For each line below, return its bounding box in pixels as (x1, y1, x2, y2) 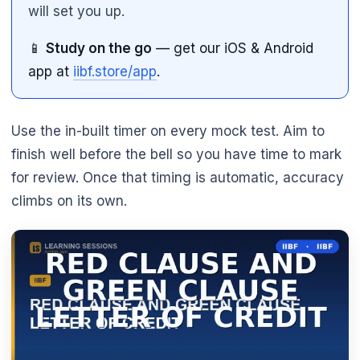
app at (28, 63, 73, 80)
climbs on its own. (11, 193, 127, 210)
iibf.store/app (73, 63, 157, 80)
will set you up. (28, 3, 125, 20)
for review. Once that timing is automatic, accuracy (11, 170, 344, 186)
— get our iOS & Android (152, 40, 313, 57)
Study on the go (46, 40, 152, 57)
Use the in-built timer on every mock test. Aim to (11, 123, 325, 140)
